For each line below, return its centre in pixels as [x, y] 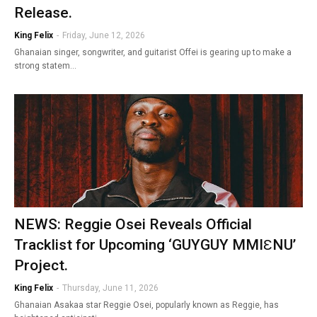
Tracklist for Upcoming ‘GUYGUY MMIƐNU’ [155, 244]
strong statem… [45, 65]
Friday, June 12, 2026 [104, 35]
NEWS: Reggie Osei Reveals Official [133, 224]
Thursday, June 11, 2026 [110, 288]
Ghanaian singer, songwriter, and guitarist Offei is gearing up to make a [153, 52]
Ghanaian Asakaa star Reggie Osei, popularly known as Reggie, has [146, 305]
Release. [43, 12]
